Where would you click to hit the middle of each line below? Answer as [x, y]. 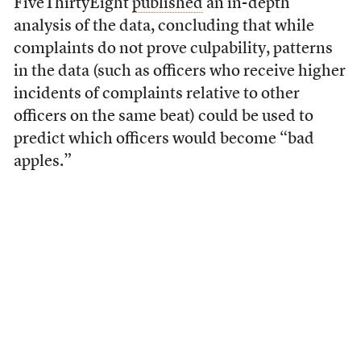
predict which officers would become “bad [164, 140]
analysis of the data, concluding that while [164, 27]
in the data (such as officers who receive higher [179, 72]
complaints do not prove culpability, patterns [173, 50]
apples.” [42, 162]
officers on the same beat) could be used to [163, 117]
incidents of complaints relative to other [156, 95]
